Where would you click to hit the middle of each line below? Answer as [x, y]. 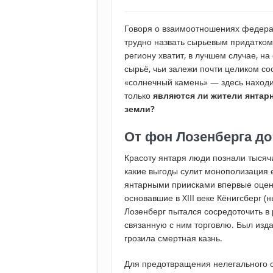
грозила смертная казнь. [173, 238]
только [139, 96]
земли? [140, 109]
